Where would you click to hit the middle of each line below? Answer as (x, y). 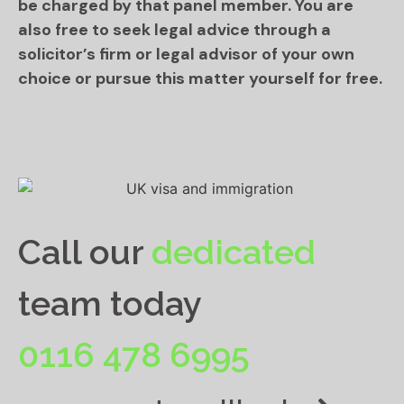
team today (110, 303)
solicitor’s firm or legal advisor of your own (186, 54)
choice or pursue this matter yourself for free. (200, 78)
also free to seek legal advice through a (174, 29)
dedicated (234, 252)
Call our (85, 252)
